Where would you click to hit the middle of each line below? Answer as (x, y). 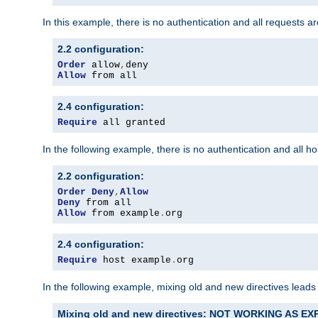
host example (134, 261)
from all (111, 76)
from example (123, 214)
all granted (131, 123)
